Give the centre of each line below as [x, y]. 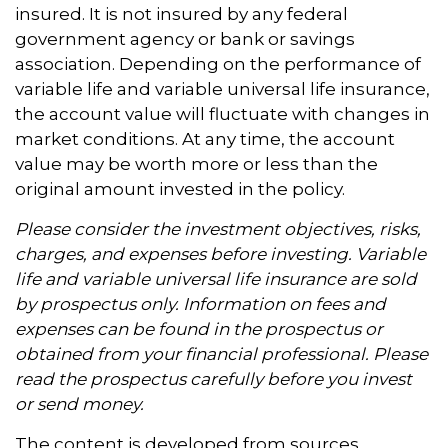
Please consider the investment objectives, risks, [218, 229]
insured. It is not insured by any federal [181, 14]
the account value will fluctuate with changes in [222, 114]
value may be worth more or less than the [196, 164]
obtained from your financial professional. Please [221, 354]
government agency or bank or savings [185, 39]
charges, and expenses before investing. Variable [220, 254]
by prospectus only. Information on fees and [200, 304]
